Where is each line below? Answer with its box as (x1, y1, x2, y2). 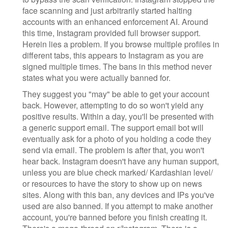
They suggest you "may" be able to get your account (22, 88, 209, 100)
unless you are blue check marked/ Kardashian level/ (22, 166, 213, 178)
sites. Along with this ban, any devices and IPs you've (22, 188, 214, 201)
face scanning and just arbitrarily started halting (22, 4, 192, 16)
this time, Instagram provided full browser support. (22, 26, 201, 39)
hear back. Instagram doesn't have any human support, (22, 155, 219, 167)
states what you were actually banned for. (22, 71, 170, 83)
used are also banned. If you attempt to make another (22, 199, 213, 212)
